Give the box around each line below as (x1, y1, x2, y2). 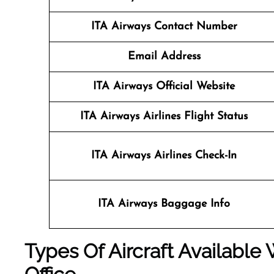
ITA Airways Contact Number (91, 21, 237, 32)
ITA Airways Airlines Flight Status (80, 111, 248, 122)
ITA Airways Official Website (93, 81, 235, 92)
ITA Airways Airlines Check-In (91, 150, 237, 161)
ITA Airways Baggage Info (98, 198, 230, 210)
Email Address (127, 51, 201, 62)
